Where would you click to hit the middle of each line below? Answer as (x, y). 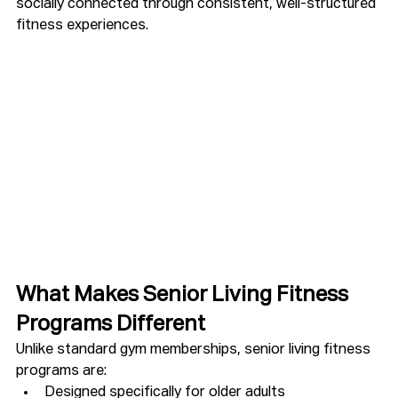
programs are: (61, 371)
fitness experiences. (82, 26)
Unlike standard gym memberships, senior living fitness (195, 350)
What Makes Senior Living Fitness (184, 295)
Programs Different (111, 324)
